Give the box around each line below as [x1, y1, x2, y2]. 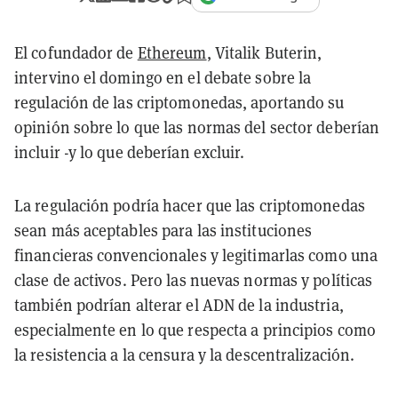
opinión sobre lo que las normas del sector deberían [14, 116, 380, 138]
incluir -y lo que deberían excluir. [14, 141, 245, 163]
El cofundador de [14, 42, 138, 63]
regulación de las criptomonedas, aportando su [14, 92, 345, 113]
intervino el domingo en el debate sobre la [14, 67, 312, 88]
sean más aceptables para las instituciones [14, 219, 313, 241]
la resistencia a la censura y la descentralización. [14, 344, 355, 365]
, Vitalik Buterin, [206, 42, 322, 63]
